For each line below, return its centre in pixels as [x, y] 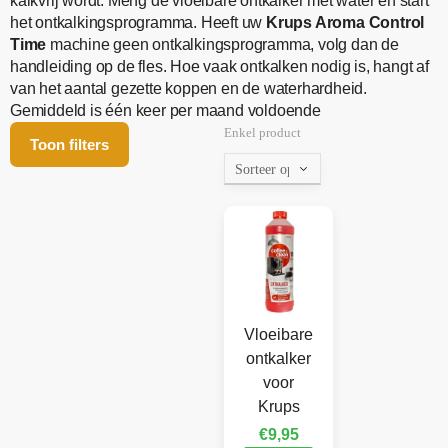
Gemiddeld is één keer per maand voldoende [165, 111]
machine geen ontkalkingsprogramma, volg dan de [222, 45]
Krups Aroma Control [345, 23]
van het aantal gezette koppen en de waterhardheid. [188, 89]
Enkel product [262, 133]
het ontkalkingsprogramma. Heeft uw [138, 23]
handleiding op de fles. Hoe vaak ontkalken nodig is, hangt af [219, 67]
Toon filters [69, 145]
